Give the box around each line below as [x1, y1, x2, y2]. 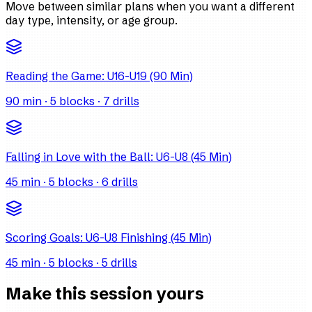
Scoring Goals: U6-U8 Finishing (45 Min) [6, 231, 212, 245]
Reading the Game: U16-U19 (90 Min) [6, 69, 193, 84]
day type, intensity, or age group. [6, 13, 178, 28]
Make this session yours [6, 283, 204, 304]
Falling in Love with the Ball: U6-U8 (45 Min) [6, 150, 232, 164]
